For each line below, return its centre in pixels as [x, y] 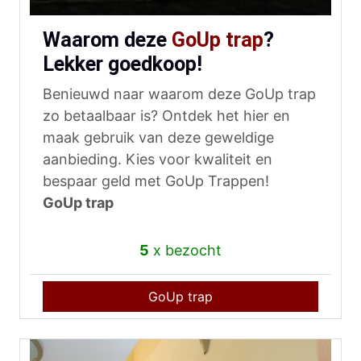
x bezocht [185, 251]
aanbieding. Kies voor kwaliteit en [158, 160]
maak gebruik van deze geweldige [158, 138]
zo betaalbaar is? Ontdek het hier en [166, 116]
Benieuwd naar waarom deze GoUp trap [179, 94]
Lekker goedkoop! [122, 64]
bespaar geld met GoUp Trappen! [156, 181]
